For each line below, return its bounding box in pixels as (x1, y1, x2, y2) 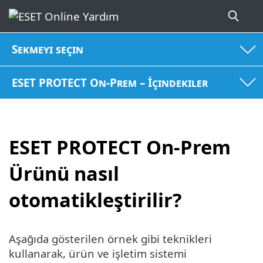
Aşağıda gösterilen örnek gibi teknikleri (9, 231, 212, 246)
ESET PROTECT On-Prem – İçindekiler (12, 75, 208, 90)
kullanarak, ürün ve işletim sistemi (9, 245, 187, 261)
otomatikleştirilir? (9, 187, 182, 214)
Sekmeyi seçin (12, 42, 84, 57)
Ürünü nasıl (9, 160, 119, 187)
